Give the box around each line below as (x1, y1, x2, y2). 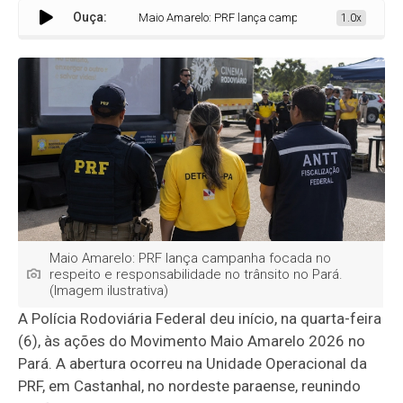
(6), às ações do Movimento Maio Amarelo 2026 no (18, 331, 366, 350)
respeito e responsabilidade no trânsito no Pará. (49, 265, 344, 282)
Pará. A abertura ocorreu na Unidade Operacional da (18, 354, 368, 372)
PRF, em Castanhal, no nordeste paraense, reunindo (18, 376, 362, 395)
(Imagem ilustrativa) (49, 282, 169, 299)
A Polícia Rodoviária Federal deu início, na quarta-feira (18, 309, 382, 327)
